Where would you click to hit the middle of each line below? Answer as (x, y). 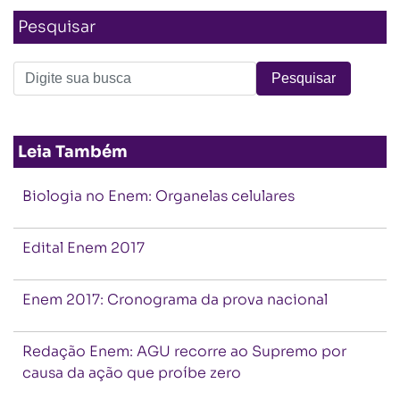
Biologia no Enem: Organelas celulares (158, 196)
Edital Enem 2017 (83, 247)
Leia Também (73, 151)
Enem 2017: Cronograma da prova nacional (175, 299)
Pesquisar (57, 26)
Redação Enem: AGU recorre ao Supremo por (184, 351)
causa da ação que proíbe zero (132, 372)
